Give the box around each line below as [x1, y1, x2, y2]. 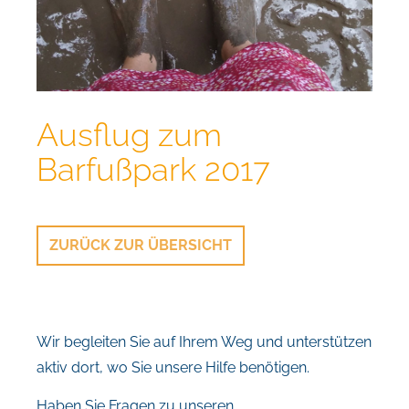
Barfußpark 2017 [37, 151, 270, 188]
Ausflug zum [37, 116, 222, 153]
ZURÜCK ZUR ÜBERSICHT [49, 236, 232, 254]
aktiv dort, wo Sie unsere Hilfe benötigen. [37, 359, 309, 376]
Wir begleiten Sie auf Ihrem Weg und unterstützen [37, 333, 372, 351]
